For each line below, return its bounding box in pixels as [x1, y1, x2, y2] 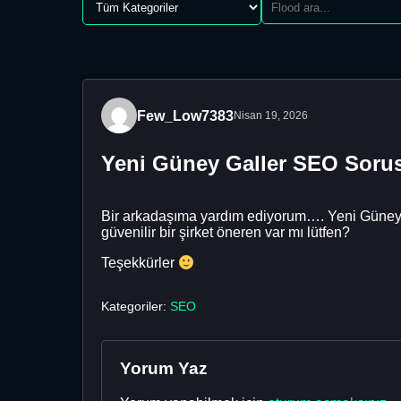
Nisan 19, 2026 [234, 109, 308, 122]
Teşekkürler [101, 255, 178, 271]
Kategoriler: [101, 299, 170, 314]
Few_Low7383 [137, 107, 234, 124]
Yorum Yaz [120, 359, 208, 379]
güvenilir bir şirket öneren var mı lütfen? [101, 224, 350, 240]
